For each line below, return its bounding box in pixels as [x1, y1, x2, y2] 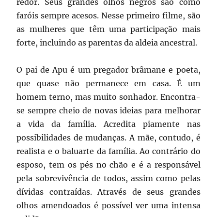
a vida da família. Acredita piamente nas [16, 119, 201, 129]
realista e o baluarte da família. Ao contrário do [16, 146, 201, 156]
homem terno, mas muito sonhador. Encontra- [16, 92, 201, 102]
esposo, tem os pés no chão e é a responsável [16, 160, 201, 170]
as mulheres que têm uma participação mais [16, 24, 201, 34]
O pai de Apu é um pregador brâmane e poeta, [16, 65, 201, 75]
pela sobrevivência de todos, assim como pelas [16, 173, 201, 184]
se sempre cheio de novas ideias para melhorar [16, 106, 201, 116]
